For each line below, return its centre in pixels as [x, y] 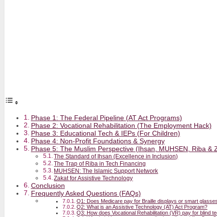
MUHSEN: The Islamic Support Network [106, 171]
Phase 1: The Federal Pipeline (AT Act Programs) [106, 118]
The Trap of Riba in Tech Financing [100, 163]
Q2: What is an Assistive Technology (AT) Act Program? [142, 207]
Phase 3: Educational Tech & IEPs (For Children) [105, 133]
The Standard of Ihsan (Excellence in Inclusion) [116, 156]
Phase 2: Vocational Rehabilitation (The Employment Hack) [121, 125]
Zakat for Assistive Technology [93, 178]
